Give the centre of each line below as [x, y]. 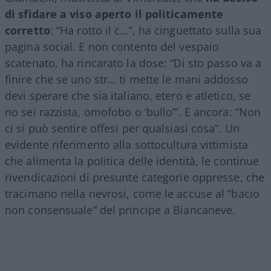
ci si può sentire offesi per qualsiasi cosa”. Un [122, 128]
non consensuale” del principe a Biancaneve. [120, 210]
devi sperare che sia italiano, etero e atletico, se [128, 95]
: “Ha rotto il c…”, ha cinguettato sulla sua [156, 30]
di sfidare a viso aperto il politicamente [114, 14]
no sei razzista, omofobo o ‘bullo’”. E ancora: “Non [133, 112]
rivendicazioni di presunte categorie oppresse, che [135, 177]
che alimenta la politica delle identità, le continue [132, 161]
